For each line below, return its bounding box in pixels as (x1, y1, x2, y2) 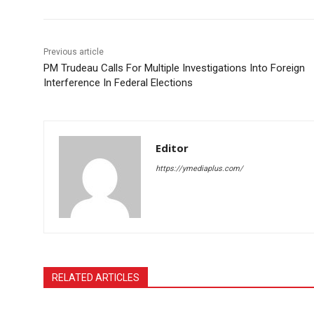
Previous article (43, 46, 104, 57)
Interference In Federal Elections (43, 76, 193, 89)
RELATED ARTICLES (52, 271, 139, 283)
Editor (156, 140, 189, 155)
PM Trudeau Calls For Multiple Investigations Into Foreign (43, 61, 305, 74)
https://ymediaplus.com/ (156, 163, 243, 173)
